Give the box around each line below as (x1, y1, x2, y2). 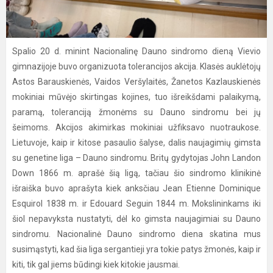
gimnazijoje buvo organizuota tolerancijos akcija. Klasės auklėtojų (12, 62, 261, 71)
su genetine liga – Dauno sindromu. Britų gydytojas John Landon (12, 153, 261, 163)
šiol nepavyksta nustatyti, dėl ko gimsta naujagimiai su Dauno (12, 214, 261, 224)
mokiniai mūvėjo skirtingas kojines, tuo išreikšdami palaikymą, (12, 92, 261, 102)
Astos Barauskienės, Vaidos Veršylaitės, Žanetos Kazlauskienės (12, 77, 261, 87)
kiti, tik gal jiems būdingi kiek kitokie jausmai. (12, 260, 180, 269)
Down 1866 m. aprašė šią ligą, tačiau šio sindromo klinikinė (12, 168, 261, 178)
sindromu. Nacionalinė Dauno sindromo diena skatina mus (12, 229, 261, 239)
